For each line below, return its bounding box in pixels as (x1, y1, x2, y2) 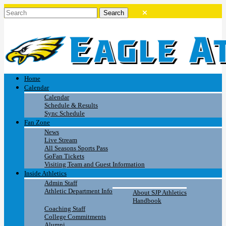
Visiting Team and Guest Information (44, 160, 145, 168)
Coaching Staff (44, 205, 85, 213)
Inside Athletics (24, 169, 67, 178)
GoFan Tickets (44, 152, 84, 160)
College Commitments (44, 213, 106, 221)
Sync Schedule (44, 109, 85, 118)
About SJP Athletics (133, 189, 187, 197)
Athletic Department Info (44, 187, 112, 195)
